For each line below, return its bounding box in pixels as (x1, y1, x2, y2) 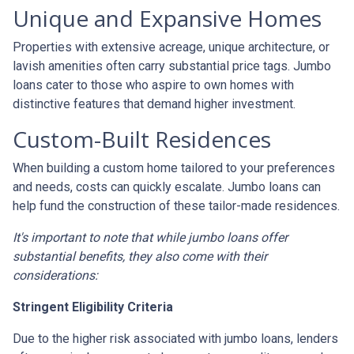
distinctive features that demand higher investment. (13, 96, 296, 112)
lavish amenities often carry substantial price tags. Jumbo (13, 58, 331, 74)
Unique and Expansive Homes (13, 3, 322, 34)
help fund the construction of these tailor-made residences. (13, 198, 340, 214)
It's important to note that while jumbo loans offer (13, 230, 288, 246)
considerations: (13, 268, 98, 284)
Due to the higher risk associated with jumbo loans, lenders (13, 331, 338, 347)
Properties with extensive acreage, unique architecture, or (13, 40, 330, 55)
